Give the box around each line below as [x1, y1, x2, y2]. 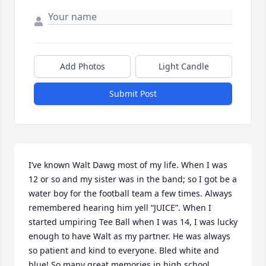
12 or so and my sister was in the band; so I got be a [28, 173, 237, 185]
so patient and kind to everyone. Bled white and [28, 245, 219, 256]
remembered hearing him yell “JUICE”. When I [28, 202, 211, 214]
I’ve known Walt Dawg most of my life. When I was [28, 159, 227, 171]
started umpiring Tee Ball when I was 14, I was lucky [28, 216, 237, 228]
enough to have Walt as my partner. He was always [28, 230, 230, 242]
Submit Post [109, 88, 157, 100]
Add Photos [59, 61, 105, 72]
